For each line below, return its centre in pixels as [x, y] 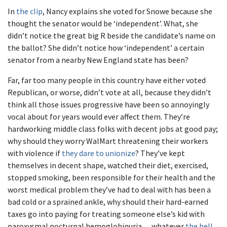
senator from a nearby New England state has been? [98, 60]
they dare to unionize [99, 153]
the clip [29, 11]
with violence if [35, 153]
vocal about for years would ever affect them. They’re [99, 117]
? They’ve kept [160, 153]
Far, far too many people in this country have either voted [107, 80]
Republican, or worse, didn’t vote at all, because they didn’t [109, 92]
